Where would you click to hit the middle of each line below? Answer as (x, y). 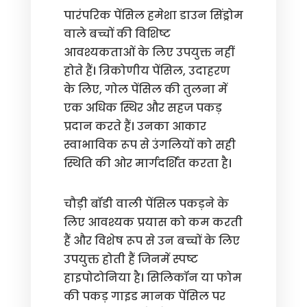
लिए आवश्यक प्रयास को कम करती (153, 222)
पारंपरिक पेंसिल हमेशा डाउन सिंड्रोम (153, 15)
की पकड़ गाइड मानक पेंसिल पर (144, 296)
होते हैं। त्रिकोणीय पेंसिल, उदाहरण (147, 71)
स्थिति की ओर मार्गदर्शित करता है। (147, 163)
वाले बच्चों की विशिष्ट (117, 34)
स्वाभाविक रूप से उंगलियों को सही (149, 145)
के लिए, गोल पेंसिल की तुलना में (145, 89)
